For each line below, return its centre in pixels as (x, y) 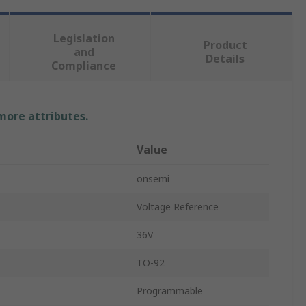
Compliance (84, 66)
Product (225, 45)
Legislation (84, 39)
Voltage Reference (178, 207)
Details (225, 59)
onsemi (153, 179)
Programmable (170, 291)
